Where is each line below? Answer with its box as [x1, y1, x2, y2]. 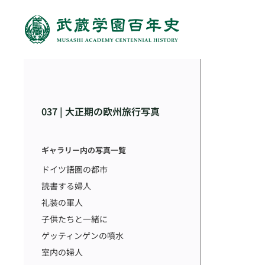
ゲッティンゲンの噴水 [41, 230, 124, 241]
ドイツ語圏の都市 [41, 163, 108, 175]
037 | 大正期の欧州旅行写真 [41, 104, 160, 118]
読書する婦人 [41, 180, 91, 192]
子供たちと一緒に [41, 213, 108, 225]
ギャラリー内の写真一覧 [41, 144, 126, 156]
